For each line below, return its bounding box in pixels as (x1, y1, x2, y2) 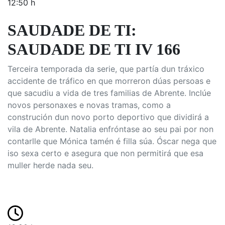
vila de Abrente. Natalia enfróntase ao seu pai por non (8, 124, 213, 134)
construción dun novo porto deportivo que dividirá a (8, 112, 209, 122)
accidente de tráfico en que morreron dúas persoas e (8, 76, 210, 86)
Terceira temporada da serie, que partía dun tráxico (8, 64, 204, 74)
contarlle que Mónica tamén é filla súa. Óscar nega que (8, 136, 216, 146)
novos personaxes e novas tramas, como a (8, 100, 171, 110)
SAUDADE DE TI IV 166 (8, 40, 180, 58)
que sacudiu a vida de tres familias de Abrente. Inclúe (8, 88, 211, 98)
